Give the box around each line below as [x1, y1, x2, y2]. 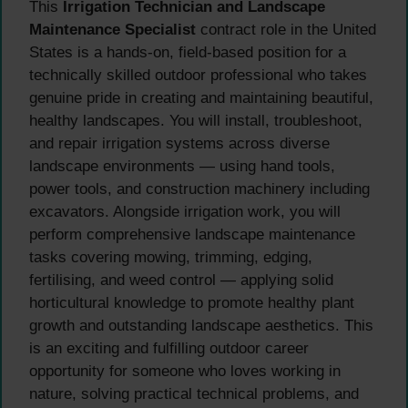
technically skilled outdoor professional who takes [29, 66, 367, 85]
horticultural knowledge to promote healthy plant [29, 294, 354, 312]
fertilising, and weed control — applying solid [29, 271, 333, 290]
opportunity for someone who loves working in [29, 362, 341, 381]
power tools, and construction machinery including [29, 180, 370, 199]
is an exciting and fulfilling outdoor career [29, 340, 309, 358]
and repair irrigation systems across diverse [29, 135, 330, 153]
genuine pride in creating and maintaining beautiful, [29, 89, 373, 107]
